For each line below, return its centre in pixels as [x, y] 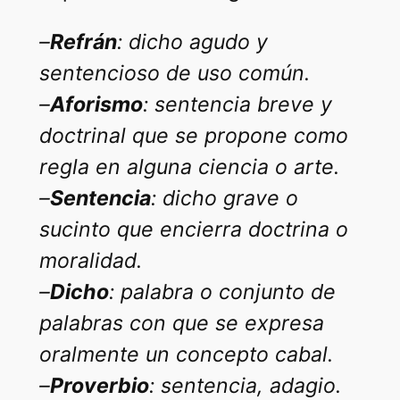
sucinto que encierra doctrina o [193, 229]
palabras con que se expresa [181, 323]
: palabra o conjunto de [222, 292]
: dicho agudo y [192, 42]
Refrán [83, 42]
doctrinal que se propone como [193, 136]
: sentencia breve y [237, 104]
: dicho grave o [224, 198]
